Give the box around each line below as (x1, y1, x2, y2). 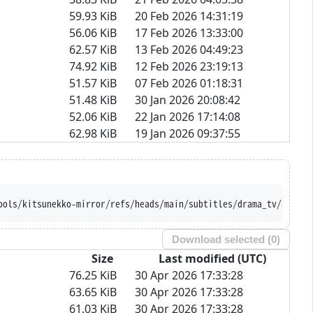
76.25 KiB (69, 267, 117, 283)
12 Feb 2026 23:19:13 (135, 58, 243, 74)
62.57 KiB (69, 41, 117, 57)
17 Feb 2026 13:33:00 (135, 24, 243, 41)
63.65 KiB (69, 284, 117, 300)
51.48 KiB (69, 92, 117, 108)
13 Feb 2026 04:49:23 (135, 41, 243, 57)
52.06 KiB (69, 108, 117, 124)
